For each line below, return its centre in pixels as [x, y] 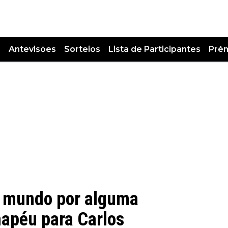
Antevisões [32, 49]
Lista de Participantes [154, 49]
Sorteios [82, 49]
